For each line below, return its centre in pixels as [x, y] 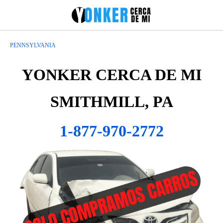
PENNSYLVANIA [33, 45]
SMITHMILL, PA [111, 102]
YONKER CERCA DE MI [111, 75]
